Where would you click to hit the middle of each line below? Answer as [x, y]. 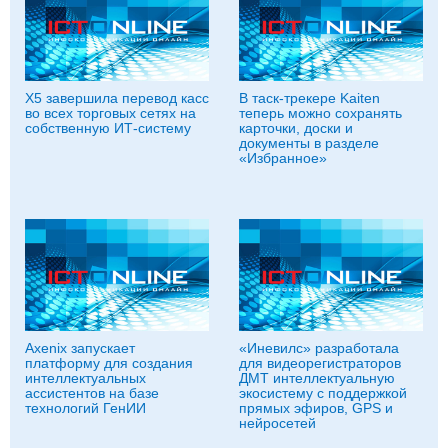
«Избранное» [283, 158]
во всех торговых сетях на [110, 113]
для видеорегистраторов [320, 363]
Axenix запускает [80, 348]
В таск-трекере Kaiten [309, 98]
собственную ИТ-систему [108, 128]
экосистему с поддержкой [323, 393]
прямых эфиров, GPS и [316, 408]
